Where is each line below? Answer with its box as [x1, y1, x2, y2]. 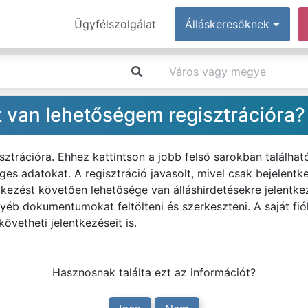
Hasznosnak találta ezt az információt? [52, 265, 256, 279]
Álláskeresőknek [185, 17, 273, 31]
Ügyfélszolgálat [74, 17, 156, 31]
